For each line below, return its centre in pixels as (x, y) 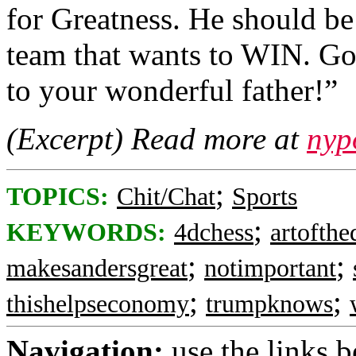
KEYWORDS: (86, 232)
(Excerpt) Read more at (157, 139)
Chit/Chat (166, 197)
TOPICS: (58, 197)
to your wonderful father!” (172, 90)
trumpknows (269, 304)
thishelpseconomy (98, 304)
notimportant (270, 268)
